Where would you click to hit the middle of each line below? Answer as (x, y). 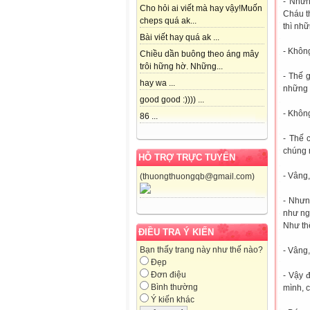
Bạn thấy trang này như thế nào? (201, 250)
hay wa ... (157, 83)
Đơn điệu (167, 275)
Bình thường (173, 288)
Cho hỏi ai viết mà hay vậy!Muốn (201, 9)
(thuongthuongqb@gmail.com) (197, 177)
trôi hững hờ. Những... (181, 67)
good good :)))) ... (172, 100)
